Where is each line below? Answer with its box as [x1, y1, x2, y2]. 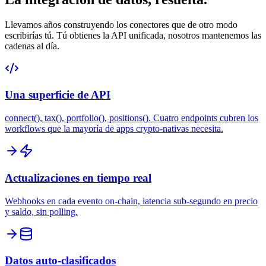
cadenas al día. [5, 40, 59, 51]
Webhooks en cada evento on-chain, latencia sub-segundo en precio [5, 195, 258, 206]
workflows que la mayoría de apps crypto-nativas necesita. [5, 123, 223, 134]
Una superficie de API [5, 88, 110, 102]
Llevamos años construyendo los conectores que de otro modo [5, 19, 237, 30]
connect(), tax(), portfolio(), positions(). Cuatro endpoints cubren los [5, 113, 258, 123]
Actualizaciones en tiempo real [5, 171, 151, 184]
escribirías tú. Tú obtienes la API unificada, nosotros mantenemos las [5, 30, 261, 40]
